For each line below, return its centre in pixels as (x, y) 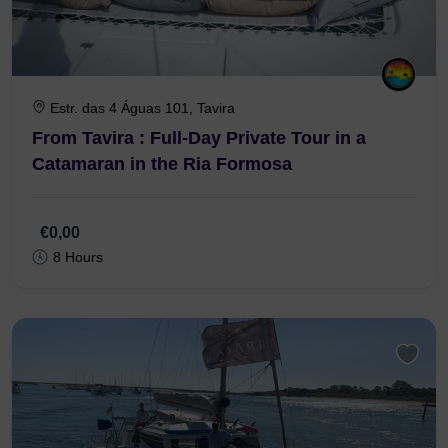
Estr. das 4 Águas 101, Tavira (142, 167)
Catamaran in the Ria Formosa (162, 223)
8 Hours (78, 316)
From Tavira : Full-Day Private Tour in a (199, 197)
